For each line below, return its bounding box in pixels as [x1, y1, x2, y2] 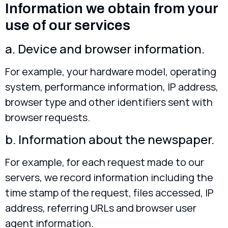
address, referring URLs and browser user [5, 201, 196, 215]
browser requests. [5, 110, 90, 125]
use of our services [5, 17, 130, 34]
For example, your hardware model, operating [5, 65, 216, 79]
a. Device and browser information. [5, 40, 205, 58]
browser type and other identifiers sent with [5, 95, 213, 109]
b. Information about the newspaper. [5, 131, 214, 148]
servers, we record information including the [5, 170, 213, 185]
